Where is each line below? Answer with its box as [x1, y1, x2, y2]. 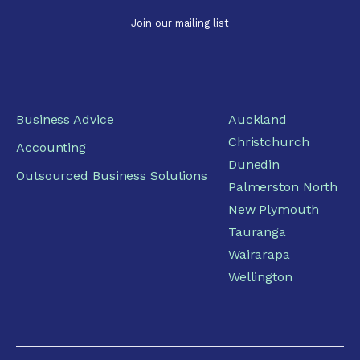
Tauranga [227, 223, 287, 239]
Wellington [227, 268, 292, 284]
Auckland [227, 111, 288, 127]
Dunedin [227, 156, 280, 172]
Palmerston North [227, 178, 338, 194]
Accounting [16, 139, 86, 155]
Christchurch [227, 133, 309, 149]
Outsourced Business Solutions [16, 167, 208, 183]
